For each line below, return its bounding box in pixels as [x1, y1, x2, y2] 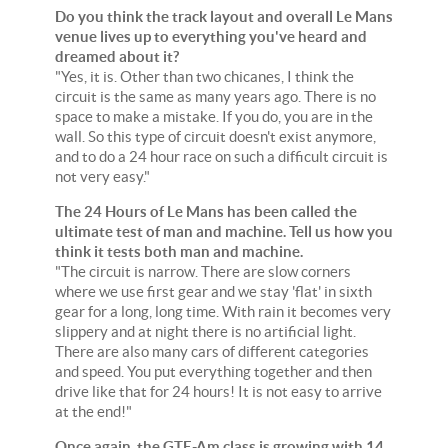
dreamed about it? [55, 47, 179, 65]
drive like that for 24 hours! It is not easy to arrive [55, 382, 382, 400]
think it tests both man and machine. [55, 242, 303, 260]
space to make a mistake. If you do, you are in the [55, 107, 373, 125]
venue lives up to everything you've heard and [55, 27, 367, 45]
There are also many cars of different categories [55, 342, 369, 360]
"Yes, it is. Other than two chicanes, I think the [55, 67, 354, 85]
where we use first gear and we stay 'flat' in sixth [55, 282, 372, 300]
